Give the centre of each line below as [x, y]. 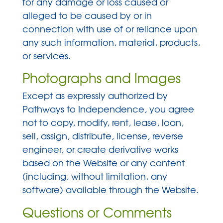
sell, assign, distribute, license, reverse [103, 136]
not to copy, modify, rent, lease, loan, [103, 123]
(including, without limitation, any [95, 176]
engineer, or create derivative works [100, 150]
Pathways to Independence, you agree [108, 109]
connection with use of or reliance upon [110, 29]
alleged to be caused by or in [87, 15]
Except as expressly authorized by [95, 96]
